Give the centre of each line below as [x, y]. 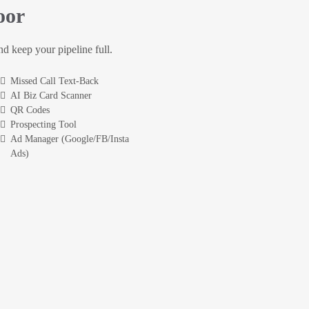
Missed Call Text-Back [54, 81]
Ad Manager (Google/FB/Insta [69, 139]
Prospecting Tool [43, 125]
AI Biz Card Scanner [51, 96]
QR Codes [30, 110]
